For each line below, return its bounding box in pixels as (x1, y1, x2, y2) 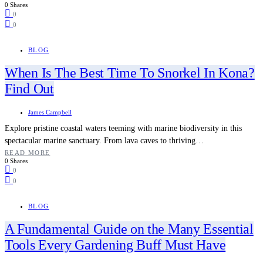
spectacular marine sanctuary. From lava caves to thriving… (5, 136, 204, 145)
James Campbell (28, 108, 72, 116)
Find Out (5, 81, 54, 97)
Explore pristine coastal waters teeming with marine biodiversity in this (5, 123, 242, 133)
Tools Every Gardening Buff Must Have (5, 237, 226, 252)
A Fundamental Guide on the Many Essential (5, 221, 254, 237)
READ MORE (5, 149, 50, 156)
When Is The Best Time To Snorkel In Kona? (5, 65, 255, 81)
